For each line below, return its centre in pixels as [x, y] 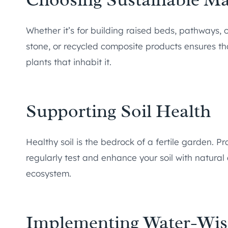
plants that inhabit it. [69, 62]
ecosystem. [49, 173]
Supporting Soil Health [118, 111]
